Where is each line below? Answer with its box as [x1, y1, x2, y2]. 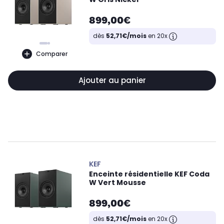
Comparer [35, 49, 67, 58]
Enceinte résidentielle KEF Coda [89, 169, 209, 179]
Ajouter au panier [78, 75, 146, 85]
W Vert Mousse [89, 177, 146, 187]
